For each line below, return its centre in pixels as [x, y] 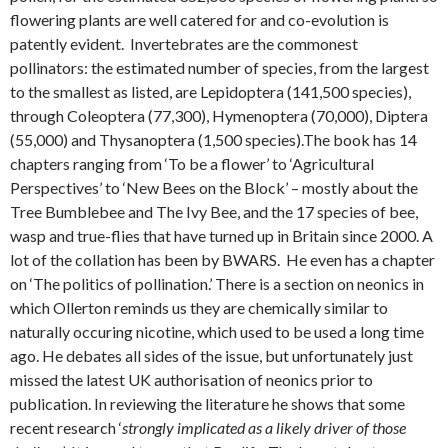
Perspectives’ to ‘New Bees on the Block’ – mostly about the [214, 188]
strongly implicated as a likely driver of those [264, 428]
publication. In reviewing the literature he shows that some [207, 404]
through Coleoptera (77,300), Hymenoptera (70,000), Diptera [219, 116]
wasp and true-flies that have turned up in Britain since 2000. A [221, 236]
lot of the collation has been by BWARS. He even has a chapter [222, 260]
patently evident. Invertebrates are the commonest [184, 44]
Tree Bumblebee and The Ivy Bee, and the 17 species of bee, [214, 212]
